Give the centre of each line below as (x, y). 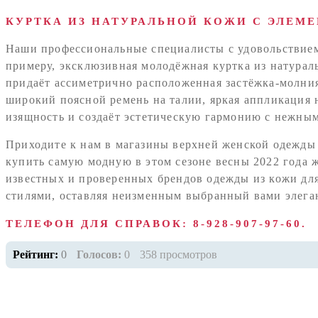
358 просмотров (179, 254)
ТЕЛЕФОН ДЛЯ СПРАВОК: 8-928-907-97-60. (156, 224)
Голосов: (99, 254)
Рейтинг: (37, 254)
